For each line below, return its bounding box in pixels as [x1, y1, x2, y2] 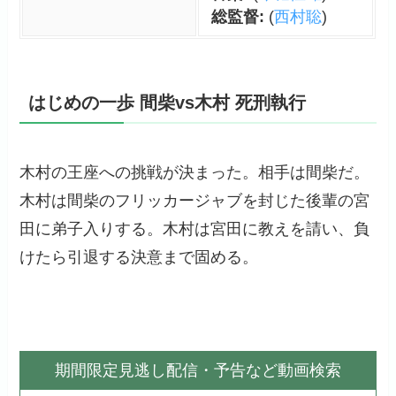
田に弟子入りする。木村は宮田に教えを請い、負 [19, 220, 370, 239]
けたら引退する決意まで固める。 [19, 248, 259, 267]
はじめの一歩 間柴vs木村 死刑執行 [28, 93, 307, 113]
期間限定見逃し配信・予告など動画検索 [55, 361, 341, 379]
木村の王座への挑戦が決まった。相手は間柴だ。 [19, 164, 370, 182]
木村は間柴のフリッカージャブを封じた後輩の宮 [19, 192, 370, 210]
